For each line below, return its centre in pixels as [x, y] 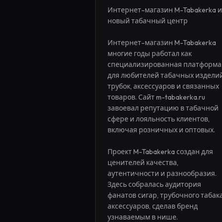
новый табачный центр [148, 21]
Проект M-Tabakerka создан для [160, 152]
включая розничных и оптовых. [161, 130]
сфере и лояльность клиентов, [159, 119]
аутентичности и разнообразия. [162, 173]
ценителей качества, [143, 163]
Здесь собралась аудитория [154, 184]
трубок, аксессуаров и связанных [163, 86]
